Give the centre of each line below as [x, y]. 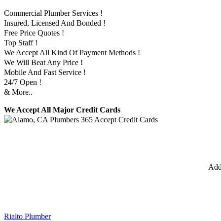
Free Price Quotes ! [34, 33]
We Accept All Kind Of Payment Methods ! [72, 53]
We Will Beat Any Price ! [43, 63]
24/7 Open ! [23, 82]
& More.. [18, 92]
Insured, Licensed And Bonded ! [55, 23]
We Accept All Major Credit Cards [62, 110]
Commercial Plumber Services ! [53, 13]
